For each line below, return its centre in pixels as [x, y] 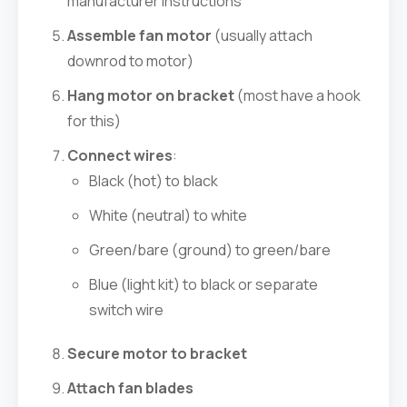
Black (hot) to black [154, 181]
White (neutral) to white [168, 215]
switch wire [126, 310]
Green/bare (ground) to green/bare [210, 250]
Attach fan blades [130, 388]
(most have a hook [298, 95]
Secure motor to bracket [157, 353]
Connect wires [120, 155]
